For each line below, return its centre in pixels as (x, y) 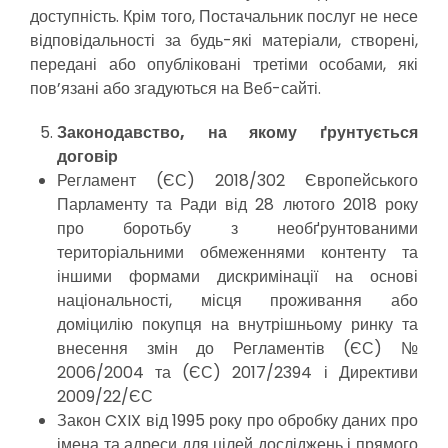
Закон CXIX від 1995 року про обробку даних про (237, 420)
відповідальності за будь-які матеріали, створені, (224, 40)
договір (88, 156)
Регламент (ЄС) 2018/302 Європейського (237, 180)
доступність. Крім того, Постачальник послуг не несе (224, 16)
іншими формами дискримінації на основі (237, 276)
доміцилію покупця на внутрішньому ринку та (237, 324)
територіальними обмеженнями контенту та (237, 252)
